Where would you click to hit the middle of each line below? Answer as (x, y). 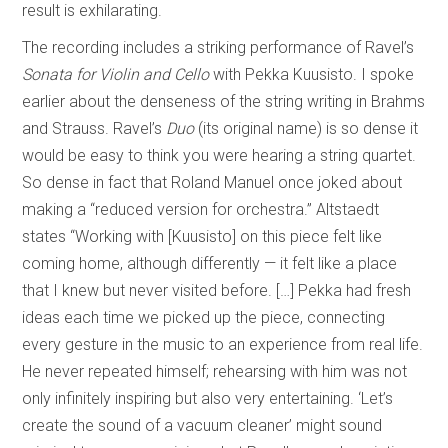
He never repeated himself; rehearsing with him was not (215, 371)
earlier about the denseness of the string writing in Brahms (224, 101)
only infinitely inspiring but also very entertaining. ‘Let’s (208, 398)
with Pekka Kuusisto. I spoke (312, 74)
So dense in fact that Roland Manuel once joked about (212, 182)
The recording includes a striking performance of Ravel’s (218, 47)
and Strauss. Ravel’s (94, 128)
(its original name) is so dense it (306, 128)
